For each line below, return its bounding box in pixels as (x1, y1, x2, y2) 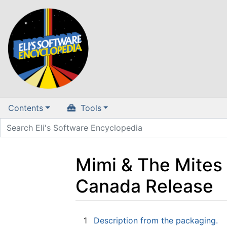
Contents (8, 103, 43, 113)
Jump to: (75, 209, 109, 219)
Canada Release (75, 175, 213, 197)
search (154, 209, 179, 219)
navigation (109, 209, 149, 219)
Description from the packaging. (94, 215, 218, 225)
